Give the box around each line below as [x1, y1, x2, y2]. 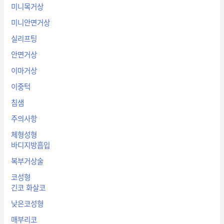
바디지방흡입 [11, 139, 50, 150]
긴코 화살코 [11, 182, 46, 192]
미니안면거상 [11, 17, 50, 28]
